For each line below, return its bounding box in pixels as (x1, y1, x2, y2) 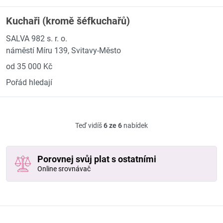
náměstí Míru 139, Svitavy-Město (6, 46, 121, 55)
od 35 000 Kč (6, 62, 52, 71)
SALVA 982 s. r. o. (6, 34, 67, 43)
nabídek (122, 121, 148, 129)
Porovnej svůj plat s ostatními (37, 154, 156, 164)
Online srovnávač (37, 165, 91, 173)
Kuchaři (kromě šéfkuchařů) (6, 15, 130, 27)
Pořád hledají (6, 78, 52, 87)
